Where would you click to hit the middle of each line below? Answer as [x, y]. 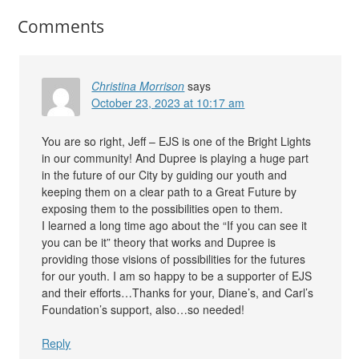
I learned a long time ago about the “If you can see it [175, 226]
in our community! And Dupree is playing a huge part [175, 158]
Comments [61, 27]
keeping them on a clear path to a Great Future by [169, 192]
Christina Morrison [138, 86]
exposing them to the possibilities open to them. [163, 209]
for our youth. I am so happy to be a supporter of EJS [177, 276]
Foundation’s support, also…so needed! [143, 310]
